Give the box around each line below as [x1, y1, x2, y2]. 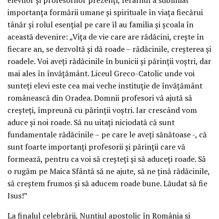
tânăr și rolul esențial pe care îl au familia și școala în [7, 19, 194, 30]
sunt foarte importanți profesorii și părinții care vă [7, 141, 185, 152]
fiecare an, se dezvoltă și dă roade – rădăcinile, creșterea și [7, 43, 211, 54]
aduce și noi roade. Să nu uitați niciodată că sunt [7, 116, 175, 128]
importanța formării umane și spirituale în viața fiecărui [7, 6, 203, 18]
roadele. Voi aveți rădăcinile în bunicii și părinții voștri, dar [7, 55, 211, 66]
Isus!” [7, 190, 27, 201]
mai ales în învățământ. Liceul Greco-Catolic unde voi [7, 67, 195, 79]
